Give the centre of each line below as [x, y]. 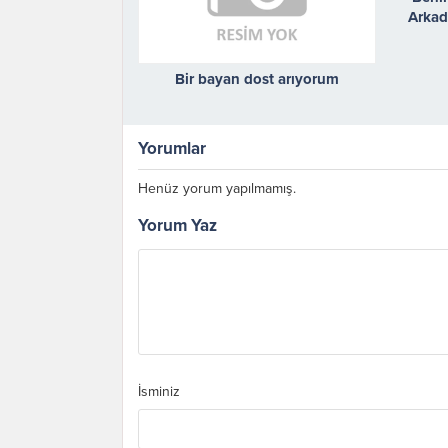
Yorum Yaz [177, 225]
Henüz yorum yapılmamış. [217, 188]
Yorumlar [172, 148]
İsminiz [159, 391]
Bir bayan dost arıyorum [257, 78]
